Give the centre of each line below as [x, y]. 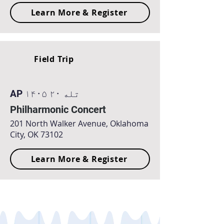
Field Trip [54, 59]
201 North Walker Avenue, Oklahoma [79, 123]
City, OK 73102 [36, 134]
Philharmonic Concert [58, 109]
